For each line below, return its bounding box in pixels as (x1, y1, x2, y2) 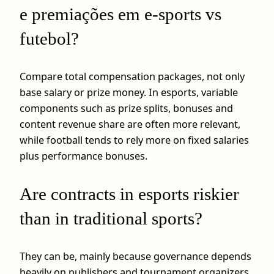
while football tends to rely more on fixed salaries (20, 133, 249, 147)
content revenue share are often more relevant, (20, 117, 240, 131)
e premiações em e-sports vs (20, 4, 221, 24)
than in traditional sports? (20, 208, 202, 228)
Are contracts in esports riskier (20, 183, 239, 204)
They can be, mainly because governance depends (20, 249, 251, 263)
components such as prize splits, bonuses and (20, 101, 233, 115)
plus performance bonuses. (20, 149, 147, 163)
